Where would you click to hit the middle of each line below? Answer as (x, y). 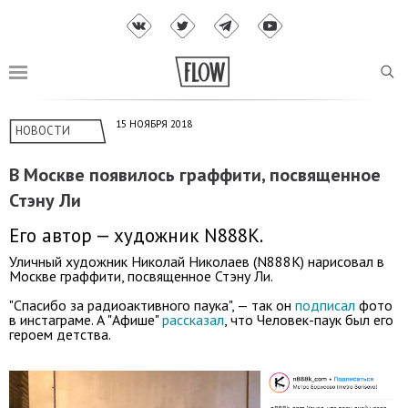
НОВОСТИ (43, 131)
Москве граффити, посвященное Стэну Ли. (141, 275)
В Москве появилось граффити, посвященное (195, 175)
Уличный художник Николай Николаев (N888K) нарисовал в (197, 261)
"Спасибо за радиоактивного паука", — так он (152, 305)
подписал (325, 305)
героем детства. (60, 334)
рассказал (193, 319)
